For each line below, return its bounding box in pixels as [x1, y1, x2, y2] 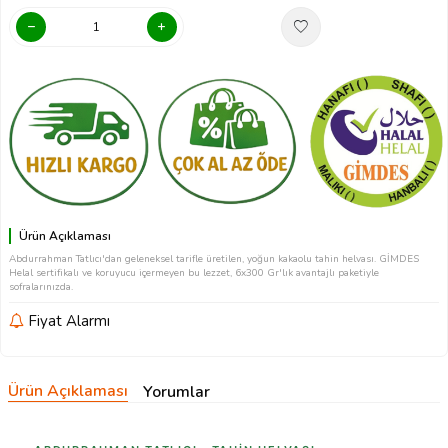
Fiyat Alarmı [24, 311, 110, 332]
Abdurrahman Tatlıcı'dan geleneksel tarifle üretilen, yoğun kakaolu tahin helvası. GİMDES [9, 252, 419, 267]
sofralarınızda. [9, 280, 73, 295]
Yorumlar [143, 380, 210, 403]
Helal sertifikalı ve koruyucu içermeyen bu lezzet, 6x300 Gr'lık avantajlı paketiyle [9, 266, 379, 281]
